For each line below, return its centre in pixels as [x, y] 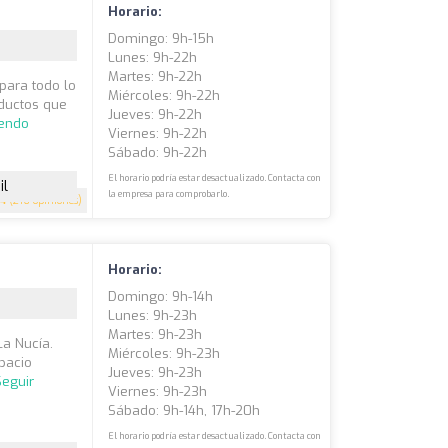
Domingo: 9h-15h [161, 38]
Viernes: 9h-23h [158, 391]
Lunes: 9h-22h [153, 57]
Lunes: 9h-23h [153, 315]
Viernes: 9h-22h [158, 133]
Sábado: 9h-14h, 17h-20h [184, 410]
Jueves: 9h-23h [155, 372]
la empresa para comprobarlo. [169, 193]
